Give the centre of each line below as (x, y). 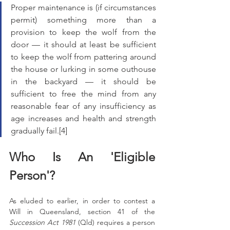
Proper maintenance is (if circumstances (83, 7)
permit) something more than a (83, 20)
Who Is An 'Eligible (82, 157)
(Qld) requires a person (115, 222)
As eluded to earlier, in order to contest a (82, 201)
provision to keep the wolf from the (83, 32)
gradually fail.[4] (39, 131)
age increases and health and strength (83, 118)
